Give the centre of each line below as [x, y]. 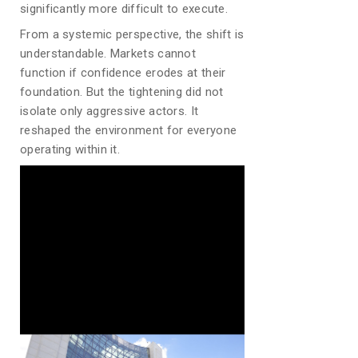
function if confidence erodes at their [123, 73]
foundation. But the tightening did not [122, 92]
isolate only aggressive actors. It [109, 111]
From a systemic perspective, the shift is [132, 34]
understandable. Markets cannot [108, 54]
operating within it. [70, 149]
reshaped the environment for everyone [129, 130]
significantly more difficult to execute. [124, 9]
